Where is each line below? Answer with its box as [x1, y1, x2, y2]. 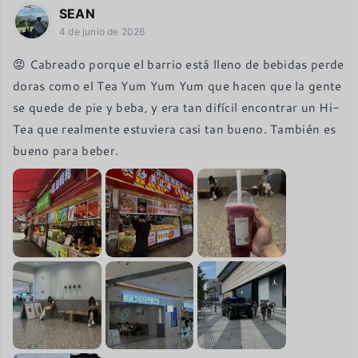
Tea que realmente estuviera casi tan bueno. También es [13, 121, 336, 137]
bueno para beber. [13, 142, 119, 159]
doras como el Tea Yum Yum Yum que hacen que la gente [13, 78, 342, 94]
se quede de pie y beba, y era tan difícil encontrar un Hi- [13, 99, 340, 116]
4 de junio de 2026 [59, 26, 145, 38]
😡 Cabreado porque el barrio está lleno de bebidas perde [13, 56, 344, 73]
